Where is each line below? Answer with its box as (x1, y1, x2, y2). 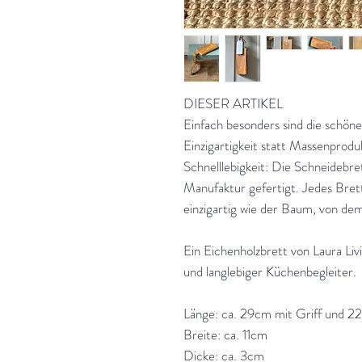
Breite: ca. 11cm (183, 325, 267, 345)
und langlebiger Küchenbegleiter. (183, 262, 356, 282)
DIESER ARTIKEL (183, 94, 283, 114)
